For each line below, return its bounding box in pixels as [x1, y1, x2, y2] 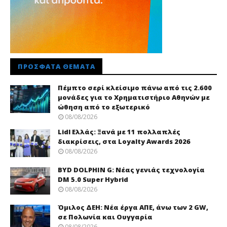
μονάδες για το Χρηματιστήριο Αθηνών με [58, 93, 210, 102]
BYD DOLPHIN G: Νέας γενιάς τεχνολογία [58, 165, 205, 174]
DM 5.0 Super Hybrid [58, 174, 128, 184]
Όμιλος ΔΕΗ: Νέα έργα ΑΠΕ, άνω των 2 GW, [58, 203, 208, 212]
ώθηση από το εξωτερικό [58, 102, 150, 112]
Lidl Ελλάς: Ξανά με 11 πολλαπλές [58, 127, 180, 137]
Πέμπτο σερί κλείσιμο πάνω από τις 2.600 [58, 83, 212, 93]
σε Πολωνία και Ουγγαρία [58, 212, 153, 222]
